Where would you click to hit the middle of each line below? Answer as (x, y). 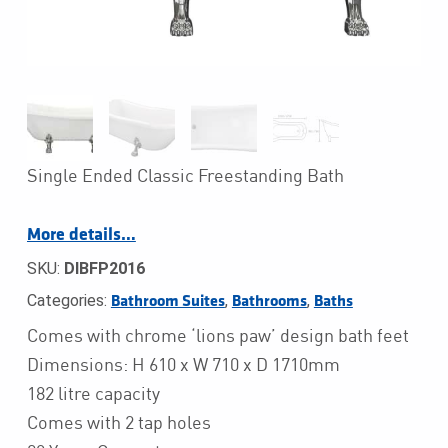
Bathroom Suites (167, 301)
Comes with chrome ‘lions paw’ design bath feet (217, 335)
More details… (81, 235)
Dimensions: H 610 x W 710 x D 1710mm (183, 364)
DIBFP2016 (104, 268)
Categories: (68, 300)
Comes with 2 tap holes (118, 422)
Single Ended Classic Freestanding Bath (185, 175)
